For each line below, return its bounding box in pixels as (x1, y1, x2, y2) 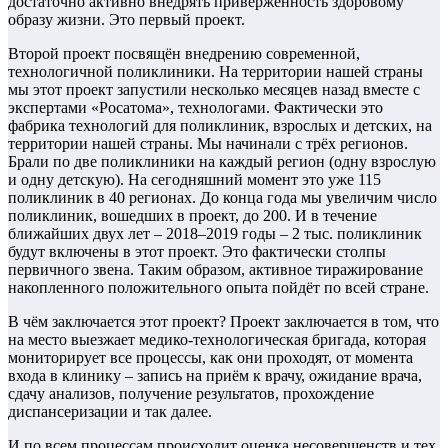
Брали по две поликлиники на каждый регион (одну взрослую (8, 153, 436, 171)
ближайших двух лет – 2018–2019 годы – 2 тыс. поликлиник (8, 225, 422, 243)
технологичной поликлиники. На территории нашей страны (8, 63, 423, 81)
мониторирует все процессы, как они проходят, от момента (8, 349, 413, 367)
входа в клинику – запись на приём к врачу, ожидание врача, (8, 367, 422, 385)
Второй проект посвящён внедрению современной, (8, 45, 360, 63)
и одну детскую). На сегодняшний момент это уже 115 (8, 171, 381, 189)
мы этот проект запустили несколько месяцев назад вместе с (8, 81, 420, 99)
